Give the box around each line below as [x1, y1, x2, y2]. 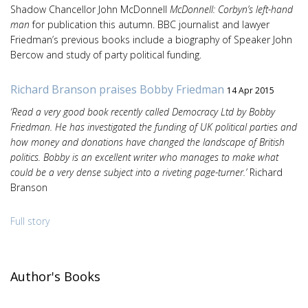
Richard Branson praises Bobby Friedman [10, 81, 227, 97]
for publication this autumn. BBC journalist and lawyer [30, 18, 269, 31]
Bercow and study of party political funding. [10, 48, 201, 61]
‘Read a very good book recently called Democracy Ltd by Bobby [10, 104, 275, 118]
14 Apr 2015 [227, 84, 274, 96]
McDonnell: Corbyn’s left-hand [170, 3, 293, 16]
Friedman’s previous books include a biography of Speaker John [10, 33, 292, 46]
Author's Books [10, 267, 100, 285]
